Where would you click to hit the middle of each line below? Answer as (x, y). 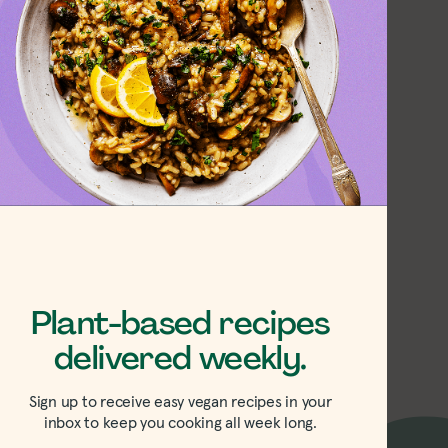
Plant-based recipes (180, 322)
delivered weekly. (180, 357)
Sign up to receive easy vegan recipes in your (180, 400)
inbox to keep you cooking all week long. (180, 421)
